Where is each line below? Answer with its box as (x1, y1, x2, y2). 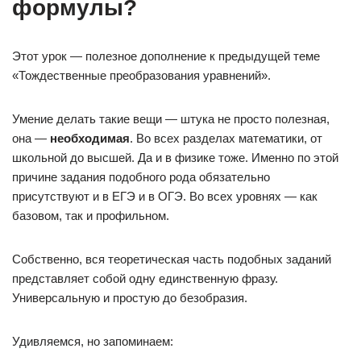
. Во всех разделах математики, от (130, 131, 322, 145)
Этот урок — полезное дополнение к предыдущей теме (12, 49, 320, 63)
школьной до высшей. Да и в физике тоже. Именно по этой (12, 151, 338, 164)
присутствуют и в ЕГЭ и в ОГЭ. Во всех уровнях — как (12, 189, 317, 203)
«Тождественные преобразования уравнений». (12, 68, 271, 82)
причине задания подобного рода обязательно (12, 170, 270, 184)
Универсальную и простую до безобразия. (12, 291, 247, 305)
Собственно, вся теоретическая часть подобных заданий (12, 252, 331, 266)
